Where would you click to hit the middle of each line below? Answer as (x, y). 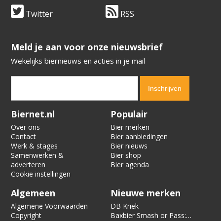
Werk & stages (35, 146)
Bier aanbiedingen (139, 137)
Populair (129, 114)
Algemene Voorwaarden (50, 206)
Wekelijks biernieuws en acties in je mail (78, 61)
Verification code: (39, 110)
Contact (24, 137)
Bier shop (126, 155)
